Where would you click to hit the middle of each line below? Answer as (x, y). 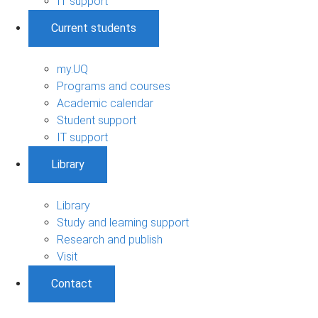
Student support (97, 120)
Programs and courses (114, 86)
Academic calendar (105, 103)
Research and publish (110, 239)
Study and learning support (123, 222)
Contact (72, 283)
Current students (94, 28)
